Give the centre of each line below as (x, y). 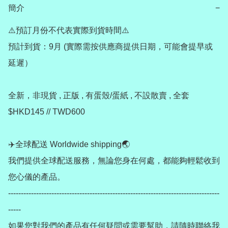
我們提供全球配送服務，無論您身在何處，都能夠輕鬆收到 (114, 161)
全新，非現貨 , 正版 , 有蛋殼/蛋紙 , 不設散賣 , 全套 (99, 96)
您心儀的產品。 (37, 177)
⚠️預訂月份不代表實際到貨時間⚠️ (69, 31)
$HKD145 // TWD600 (47, 112)
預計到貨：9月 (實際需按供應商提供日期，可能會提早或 (110, 47)
